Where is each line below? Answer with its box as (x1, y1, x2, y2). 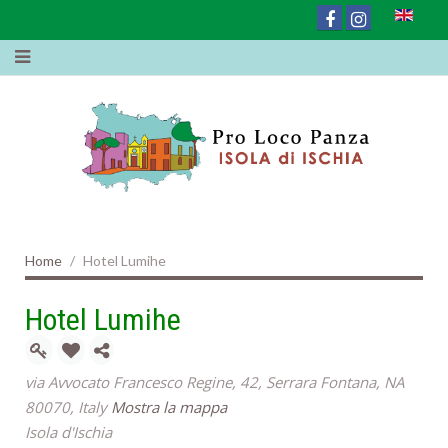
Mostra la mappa (111, 397, 227, 418)
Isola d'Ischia (25, 422, 112, 443)
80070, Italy (25, 397, 111, 418)
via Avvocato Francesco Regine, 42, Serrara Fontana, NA (25, 372, 404, 393)
